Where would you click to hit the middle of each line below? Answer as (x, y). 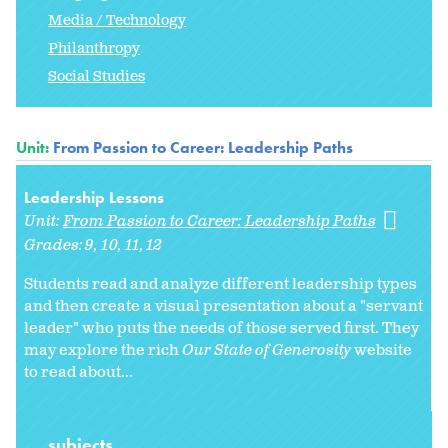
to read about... (78, 373)
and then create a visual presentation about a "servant (223, 307)
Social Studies (96, 77)
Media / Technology (117, 21)
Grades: (55, 246)
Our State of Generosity (266, 351)
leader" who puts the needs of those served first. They (221, 329)
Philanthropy (94, 49)
